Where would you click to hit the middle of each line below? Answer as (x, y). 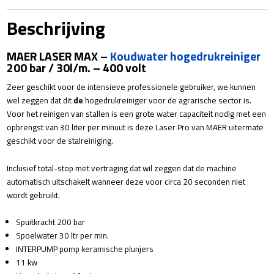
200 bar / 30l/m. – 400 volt (77, 68)
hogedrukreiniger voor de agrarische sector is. (168, 101)
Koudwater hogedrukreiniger (186, 57)
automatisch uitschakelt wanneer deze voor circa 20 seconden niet (126, 181)
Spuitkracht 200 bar (51, 222)
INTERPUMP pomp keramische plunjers (85, 249)
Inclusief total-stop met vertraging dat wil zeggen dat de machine (122, 168)
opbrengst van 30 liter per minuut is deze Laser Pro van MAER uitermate (135, 128)
